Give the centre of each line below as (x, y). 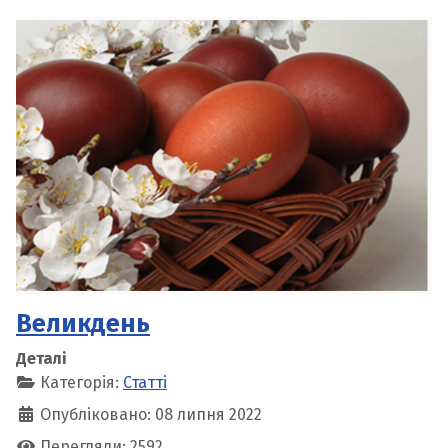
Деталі (41, 358)
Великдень (83, 323)
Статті (145, 382)
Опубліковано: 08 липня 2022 (151, 414)
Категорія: (79, 382)
